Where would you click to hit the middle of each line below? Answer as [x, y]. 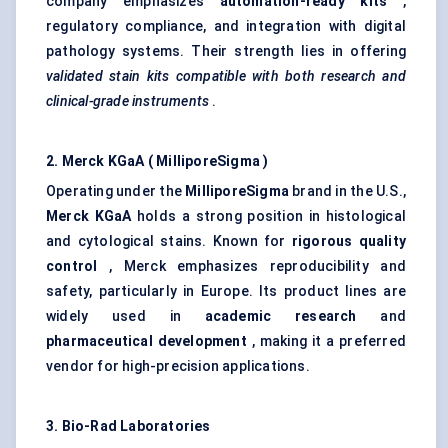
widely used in [125, 316]
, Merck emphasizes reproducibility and [251, 266]
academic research [280, 316]
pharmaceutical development [146, 341]
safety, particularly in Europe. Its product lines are [226, 291]
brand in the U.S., [347, 191]
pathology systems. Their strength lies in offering [226, 51]
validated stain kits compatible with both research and [226, 76]
